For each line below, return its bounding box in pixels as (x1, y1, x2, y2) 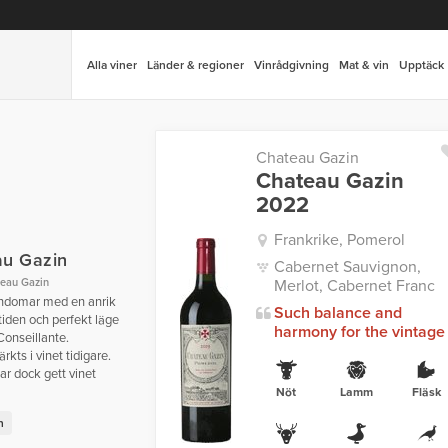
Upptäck (399, 58, 444, 72)
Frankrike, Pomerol (273, 230, 405, 250)
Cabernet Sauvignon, (273, 257, 421, 277)
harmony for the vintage (273, 322, 445, 342)
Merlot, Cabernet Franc (273, 276, 435, 296)
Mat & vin (339, 58, 389, 72)
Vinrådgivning (254, 58, 329, 72)
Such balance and (273, 303, 402, 323)
